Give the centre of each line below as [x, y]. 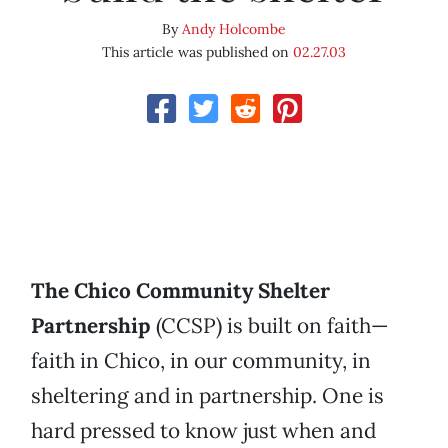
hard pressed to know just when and [203, 431]
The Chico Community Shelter [180, 291]
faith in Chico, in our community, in [201, 361]
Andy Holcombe [234, 29]
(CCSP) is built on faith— [272, 326]
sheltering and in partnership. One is [207, 396]
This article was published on [197, 52]
